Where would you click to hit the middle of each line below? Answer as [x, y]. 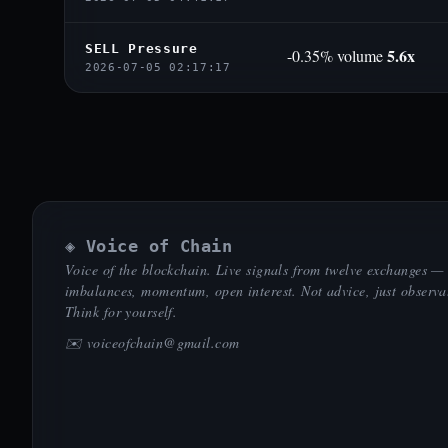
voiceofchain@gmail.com [163, 342]
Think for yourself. [121, 311]
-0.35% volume [337, 55]
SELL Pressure [141, 48]
